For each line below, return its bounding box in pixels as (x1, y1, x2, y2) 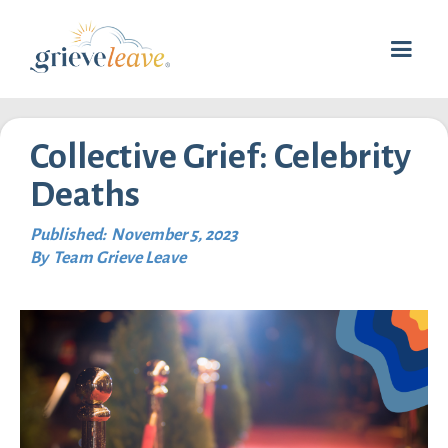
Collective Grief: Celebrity (30, 138, 411, 177)
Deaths (30, 176, 140, 215)
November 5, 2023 (111, 226, 238, 245)
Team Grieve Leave (53, 249, 186, 268)
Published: (30, 226, 106, 245)
